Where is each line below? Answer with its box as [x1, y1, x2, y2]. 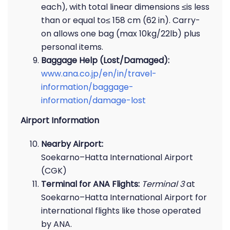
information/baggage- [41, 81, 133, 93]
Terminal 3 [142, 178, 184, 190]
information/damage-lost [41, 94, 146, 106]
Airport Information [21, 114, 99, 126]
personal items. [41, 41, 105, 53]
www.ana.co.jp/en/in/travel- [41, 68, 157, 80]
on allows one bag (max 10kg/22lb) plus [41, 28, 200, 40]
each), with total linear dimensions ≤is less [41, 1, 209, 13]
